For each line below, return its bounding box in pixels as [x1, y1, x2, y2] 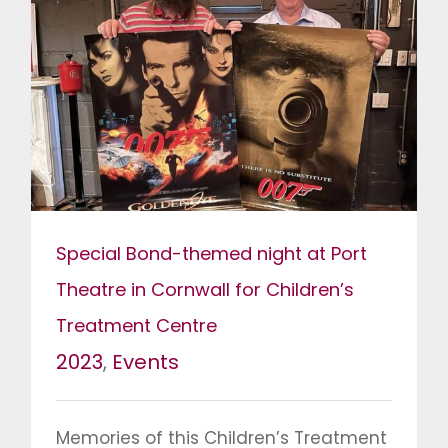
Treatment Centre [56, 313, 217, 339]
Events [112, 348, 179, 377]
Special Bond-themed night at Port [56, 241, 367, 267]
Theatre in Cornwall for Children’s [56, 277, 354, 303]
